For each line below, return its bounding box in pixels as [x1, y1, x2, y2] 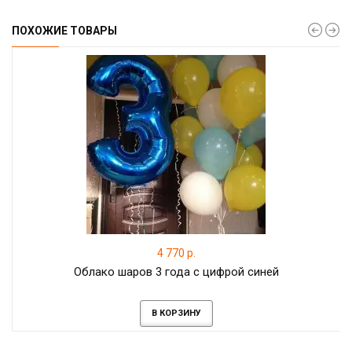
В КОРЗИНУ [151, 308, 201, 318]
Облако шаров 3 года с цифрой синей [73, 265, 279, 279]
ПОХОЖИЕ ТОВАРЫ [12, 24, 117, 37]
